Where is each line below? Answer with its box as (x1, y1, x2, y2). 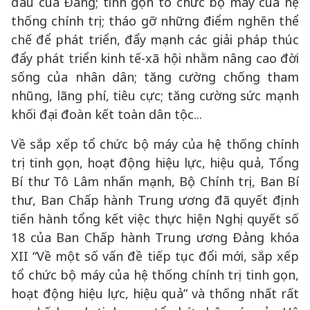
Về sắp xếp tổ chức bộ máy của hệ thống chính (11, 136, 299, 152)
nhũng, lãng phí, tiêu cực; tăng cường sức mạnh (11, 87, 299, 104)
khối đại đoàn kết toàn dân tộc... (11, 106, 202, 122)
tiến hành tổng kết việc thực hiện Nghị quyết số (11, 210, 299, 227)
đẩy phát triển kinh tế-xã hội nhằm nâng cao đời (11, 50, 299, 66)
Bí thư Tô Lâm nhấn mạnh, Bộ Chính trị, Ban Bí (11, 173, 299, 190)
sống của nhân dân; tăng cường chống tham (11, 69, 299, 85)
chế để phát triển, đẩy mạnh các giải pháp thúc (11, 31, 299, 48)
